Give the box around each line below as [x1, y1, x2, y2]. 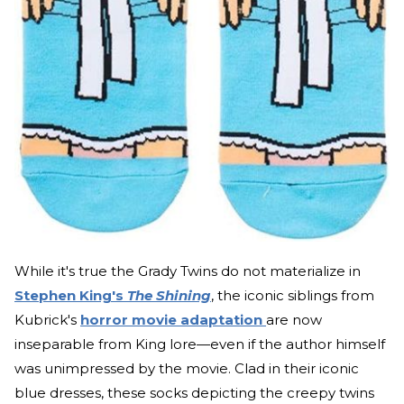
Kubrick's [14, 310, 80, 328]
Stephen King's [14, 286, 127, 304]
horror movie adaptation [80, 310, 266, 328]
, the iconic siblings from [211, 286, 374, 304]
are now [266, 310, 322, 328]
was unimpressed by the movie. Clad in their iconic [14, 359, 359, 377]
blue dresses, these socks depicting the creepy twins [14, 383, 374, 401]
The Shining [127, 286, 211, 304]
